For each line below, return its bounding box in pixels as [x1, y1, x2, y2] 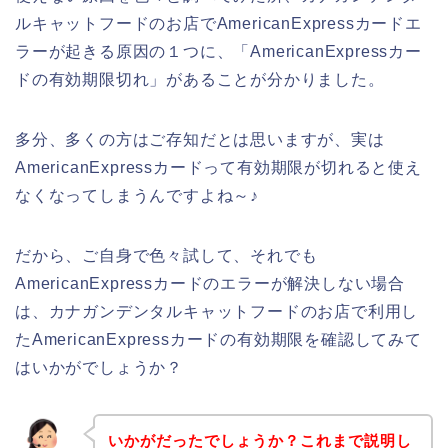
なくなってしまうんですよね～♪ [15, 187, 260, 205]
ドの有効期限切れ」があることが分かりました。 [15, 71, 385, 89]
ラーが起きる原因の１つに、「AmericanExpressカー [15, 43, 422, 61]
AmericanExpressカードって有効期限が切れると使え [15, 159, 422, 177]
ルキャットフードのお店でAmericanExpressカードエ [15, 15, 422, 33]
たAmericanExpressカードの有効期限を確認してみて [15, 331, 422, 349]
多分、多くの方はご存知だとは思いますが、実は [15, 131, 385, 149]
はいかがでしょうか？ [15, 359, 184, 377]
